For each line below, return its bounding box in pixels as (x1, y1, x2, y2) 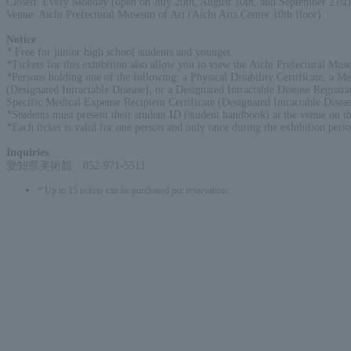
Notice (6, 33, 36, 45)
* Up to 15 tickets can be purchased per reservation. (38, 185, 229, 196)
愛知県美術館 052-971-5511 (6, 159, 146, 172)
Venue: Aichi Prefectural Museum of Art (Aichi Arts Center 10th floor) (6, 8, 321, 20)
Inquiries (6, 146, 49, 158)
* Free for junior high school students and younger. (6, 45, 233, 58)
